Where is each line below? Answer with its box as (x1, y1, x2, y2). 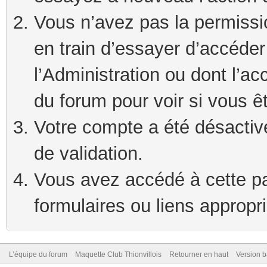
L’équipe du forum (9, 250, 67, 259)
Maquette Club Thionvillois (75, 250, 162, 259)
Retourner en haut (169, 250, 228, 259)
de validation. (34, 143, 143, 164)
